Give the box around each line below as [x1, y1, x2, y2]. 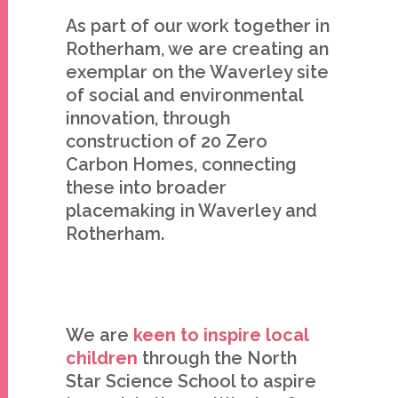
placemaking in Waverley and [66, 200, 317, 221]
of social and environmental [66, 84, 303, 106]
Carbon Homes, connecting [66, 154, 297, 175]
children [66, 347, 138, 369]
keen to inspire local [129, 324, 308, 346]
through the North [138, 347, 297, 369]
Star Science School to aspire [66, 370, 316, 392]
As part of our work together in [66, 15, 330, 36]
